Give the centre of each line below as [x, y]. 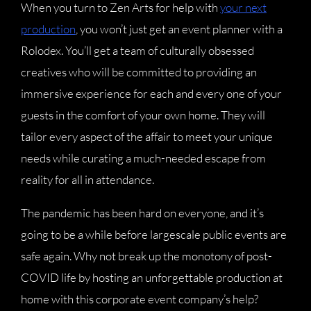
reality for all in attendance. [89, 180]
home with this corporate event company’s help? [140, 299]
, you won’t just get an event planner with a [179, 29]
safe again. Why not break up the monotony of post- [146, 256]
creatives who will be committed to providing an [139, 72]
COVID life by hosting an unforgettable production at [152, 278]
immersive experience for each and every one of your [151, 94]
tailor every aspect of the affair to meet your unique [147, 137]
